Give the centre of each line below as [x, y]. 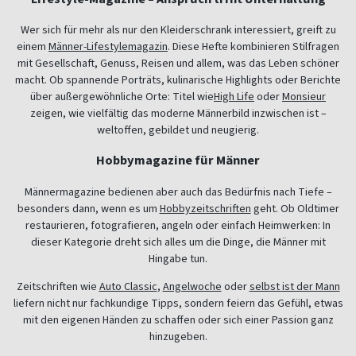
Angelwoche [192, 286]
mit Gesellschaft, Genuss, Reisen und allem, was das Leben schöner [178, 63]
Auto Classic [128, 286]
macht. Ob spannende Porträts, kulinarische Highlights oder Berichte [178, 79]
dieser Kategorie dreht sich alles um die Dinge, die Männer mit [178, 242]
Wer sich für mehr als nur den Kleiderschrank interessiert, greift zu [178, 29]
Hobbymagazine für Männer [178, 161]
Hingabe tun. [178, 258]
